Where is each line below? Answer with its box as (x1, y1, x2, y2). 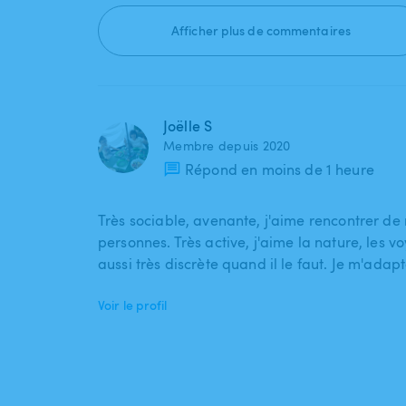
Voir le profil (98, 296, 168, 314)
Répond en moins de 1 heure (185, 159, 374, 180)
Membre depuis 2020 (163, 137, 291, 155)
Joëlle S (163, 116, 213, 137)
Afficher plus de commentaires (171, 22, 351, 40)
